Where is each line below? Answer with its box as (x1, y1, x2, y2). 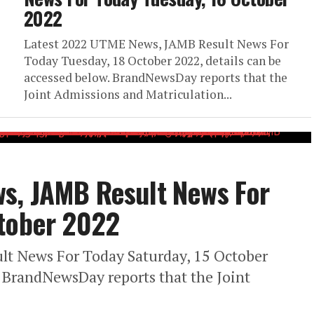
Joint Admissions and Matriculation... (24, 86, 232, 102)
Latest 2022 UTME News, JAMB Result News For (24, 36, 289, 52)
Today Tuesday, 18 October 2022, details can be (24, 53, 281, 69)
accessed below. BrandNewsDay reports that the (24, 69, 287, 86)
